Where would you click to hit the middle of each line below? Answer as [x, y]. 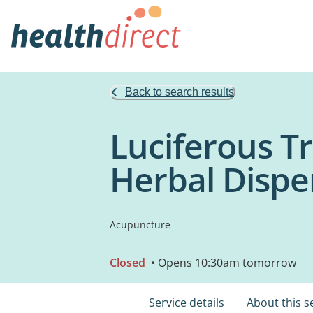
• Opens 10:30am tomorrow [222, 263]
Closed [128, 263]
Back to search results [180, 92]
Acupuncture [140, 225]
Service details [187, 303]
